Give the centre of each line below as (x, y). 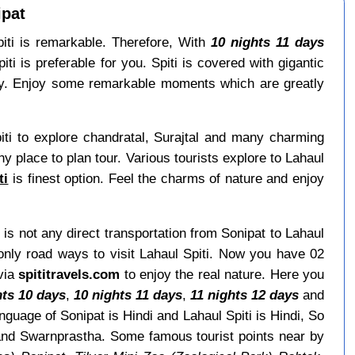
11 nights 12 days (244, 294)
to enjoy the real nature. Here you (222, 274)
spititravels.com (69, 274)
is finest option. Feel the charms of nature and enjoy (166, 179)
